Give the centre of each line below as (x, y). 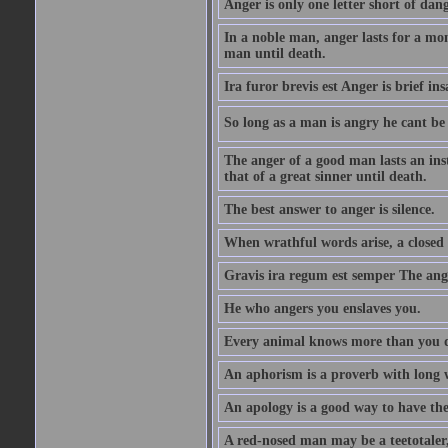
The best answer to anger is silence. (329, 209)
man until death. (274, 53)
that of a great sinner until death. (325, 176)
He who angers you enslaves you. (322, 308)
